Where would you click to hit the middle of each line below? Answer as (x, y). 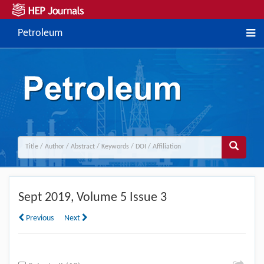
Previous (39, 218)
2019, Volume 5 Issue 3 (104, 197)
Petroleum (40, 33)
